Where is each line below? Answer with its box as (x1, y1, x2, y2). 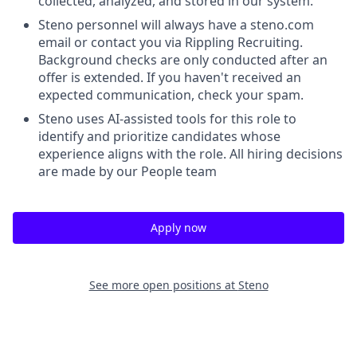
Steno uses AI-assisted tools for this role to (38, 110, 296, 127)
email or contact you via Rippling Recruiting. (38, 33, 303, 51)
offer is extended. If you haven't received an (38, 69, 301, 86)
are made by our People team (38, 163, 217, 180)
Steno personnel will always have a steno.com (38, 16, 314, 33)
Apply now (151, 220, 206, 235)
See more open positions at (88, 277, 238, 292)
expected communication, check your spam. (38, 86, 304, 104)
